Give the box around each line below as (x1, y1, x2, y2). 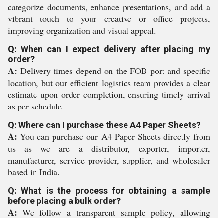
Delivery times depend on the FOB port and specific (17, 65, 210, 76)
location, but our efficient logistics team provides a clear (8, 77, 210, 89)
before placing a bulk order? (8, 196, 121, 206)
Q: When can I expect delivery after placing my (8, 44, 210, 54)
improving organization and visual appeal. (8, 24, 156, 36)
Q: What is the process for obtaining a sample (8, 185, 210, 196)
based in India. (8, 166, 60, 178)
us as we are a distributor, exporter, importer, (8, 143, 210, 154)
